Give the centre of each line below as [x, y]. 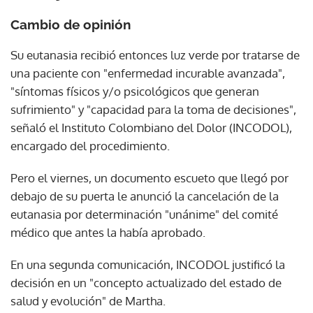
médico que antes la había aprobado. [108, 232]
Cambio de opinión [71, 24]
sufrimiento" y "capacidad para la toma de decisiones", [153, 109]
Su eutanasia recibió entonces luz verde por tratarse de [155, 54]
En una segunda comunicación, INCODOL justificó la [148, 264]
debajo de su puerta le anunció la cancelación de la [145, 196]
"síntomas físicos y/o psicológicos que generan [135, 91]
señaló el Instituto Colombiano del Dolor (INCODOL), [151, 127]
